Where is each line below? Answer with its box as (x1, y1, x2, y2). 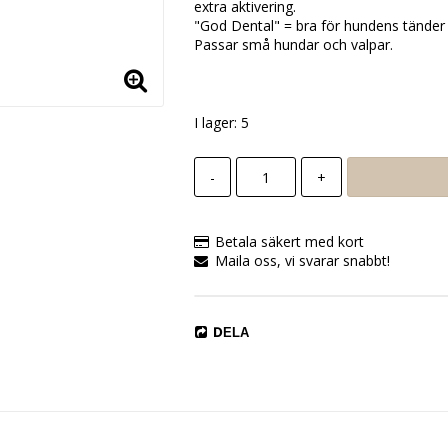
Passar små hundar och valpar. (193, 35, 393, 55)
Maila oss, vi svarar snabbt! (214, 251, 390, 271)
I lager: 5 (193, 113, 249, 133)
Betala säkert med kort (214, 232, 364, 252)
